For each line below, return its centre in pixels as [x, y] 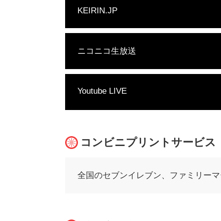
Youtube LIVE [102, 91]
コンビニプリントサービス [148, 142]
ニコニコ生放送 [107, 51]
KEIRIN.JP [97, 11]
